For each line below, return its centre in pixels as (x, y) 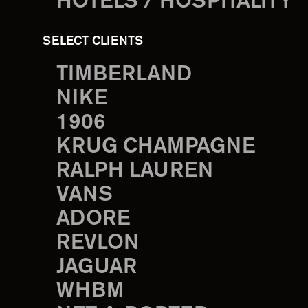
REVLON (98, 243)
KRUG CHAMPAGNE (156, 147)
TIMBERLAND (124, 75)
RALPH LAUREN (135, 171)
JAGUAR (97, 267)
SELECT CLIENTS (93, 42)
